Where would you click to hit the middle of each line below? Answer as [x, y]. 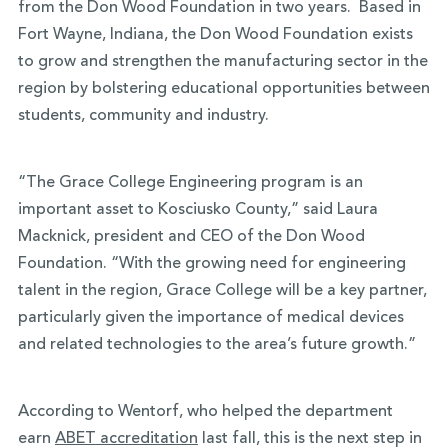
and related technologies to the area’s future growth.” [216, 345]
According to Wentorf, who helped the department [205, 412]
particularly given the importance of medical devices [210, 318]
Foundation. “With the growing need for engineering [211, 264]
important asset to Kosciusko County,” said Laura [197, 210]
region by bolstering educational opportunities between [223, 89]
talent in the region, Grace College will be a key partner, [222, 291]
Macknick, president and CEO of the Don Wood [191, 237]
